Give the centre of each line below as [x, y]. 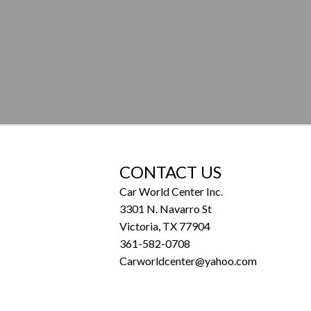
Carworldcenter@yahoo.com [188, 261]
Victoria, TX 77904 [165, 226]
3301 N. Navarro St [166, 209]
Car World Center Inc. [171, 191]
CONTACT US [170, 172]
